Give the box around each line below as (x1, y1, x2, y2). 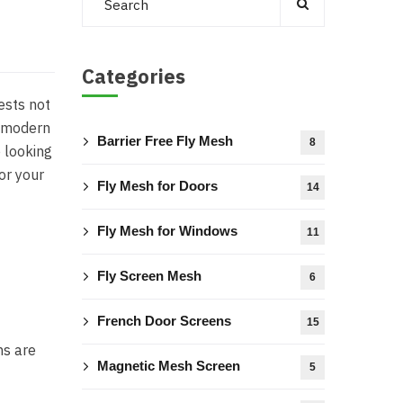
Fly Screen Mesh (97, 268, 201, 283)
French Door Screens (97, 313, 231, 328)
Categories (82, 63, 185, 89)
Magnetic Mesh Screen (97, 358, 240, 373)
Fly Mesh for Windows (97, 223, 237, 238)
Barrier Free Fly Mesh (97, 133, 233, 148)
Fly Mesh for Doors (97, 178, 218, 193)
